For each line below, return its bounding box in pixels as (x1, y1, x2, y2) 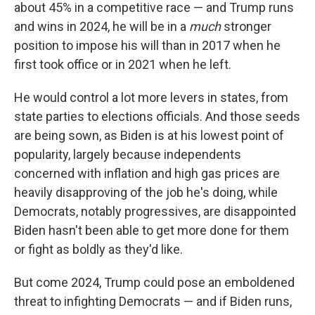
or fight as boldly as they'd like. (14, 242, 183, 257)
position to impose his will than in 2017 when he (14, 38, 281, 53)
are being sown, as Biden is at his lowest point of (14, 128, 284, 143)
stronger (224, 19, 271, 34)
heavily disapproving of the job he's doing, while (14, 185, 278, 200)
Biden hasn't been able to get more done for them (14, 223, 289, 238)
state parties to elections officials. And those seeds (14, 109, 300, 124)
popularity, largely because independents (14, 147, 241, 162)
